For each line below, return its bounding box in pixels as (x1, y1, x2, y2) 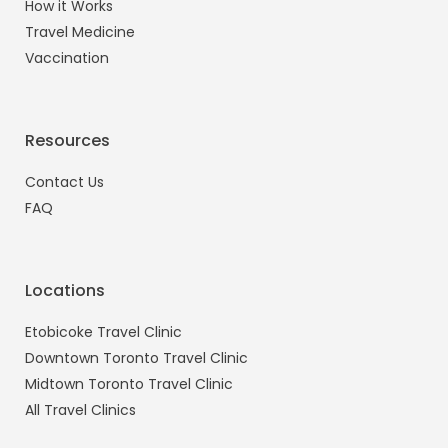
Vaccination (25, 48, 109, 68)
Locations (25, 279, 105, 302)
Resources (25, 129, 110, 152)
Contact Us (25, 172, 104, 192)
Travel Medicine (25, 22, 135, 42)
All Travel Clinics (25, 400, 136, 420)
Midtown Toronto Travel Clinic (25, 374, 233, 394)
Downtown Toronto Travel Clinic (25, 348, 248, 368)
